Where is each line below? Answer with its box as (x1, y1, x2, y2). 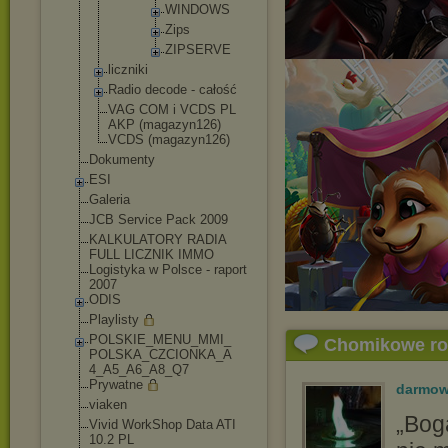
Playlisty (89, 312, 139, 327)
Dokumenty (89, 152, 155, 167)
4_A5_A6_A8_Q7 (89, 362, 189, 377)
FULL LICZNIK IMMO (89, 247, 214, 262)
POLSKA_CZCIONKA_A (89, 347, 232, 362)
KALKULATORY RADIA (89, 232, 226, 247)
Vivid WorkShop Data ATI (89, 417, 236, 432)
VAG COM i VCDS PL (108, 102, 236, 117)
